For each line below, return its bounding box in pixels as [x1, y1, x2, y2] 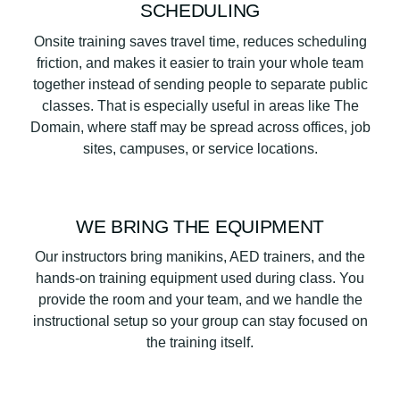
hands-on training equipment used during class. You [36, 271, 364, 287]
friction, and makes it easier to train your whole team [37, 54, 363, 71]
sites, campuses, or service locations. [82, 140, 318, 156]
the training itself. [146, 335, 254, 351]
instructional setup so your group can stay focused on [32, 313, 368, 329]
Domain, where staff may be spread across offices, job [29, 119, 371, 135]
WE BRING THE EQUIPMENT [76, 215, 324, 237]
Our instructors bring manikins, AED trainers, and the [35, 249, 365, 265]
